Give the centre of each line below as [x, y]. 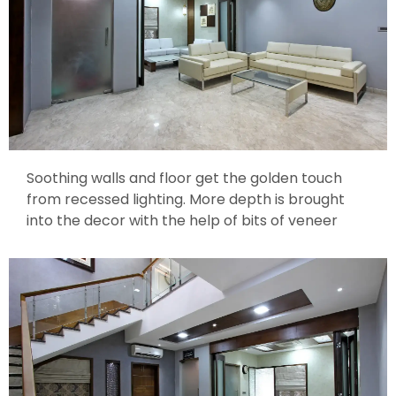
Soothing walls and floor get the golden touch [184, 178]
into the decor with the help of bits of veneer [182, 220]
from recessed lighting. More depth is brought [186, 199]
